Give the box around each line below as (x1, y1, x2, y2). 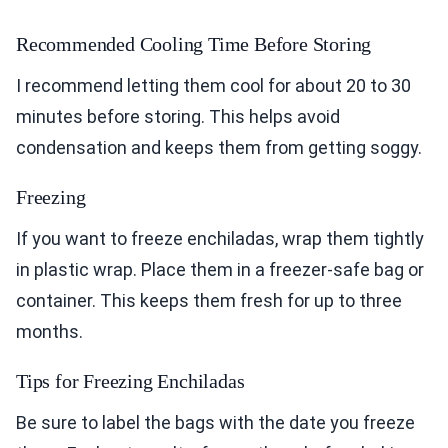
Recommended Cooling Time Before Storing (16, 33, 372, 56)
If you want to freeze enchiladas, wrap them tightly (16, 228, 424, 250)
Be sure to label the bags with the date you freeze (16, 412, 415, 434)
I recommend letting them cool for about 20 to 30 (16, 75, 411, 97)
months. (16, 321, 83, 343)
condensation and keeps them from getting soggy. (16, 137, 422, 159)
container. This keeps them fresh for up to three (16, 290, 402, 312)
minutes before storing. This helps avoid (16, 106, 340, 128)
